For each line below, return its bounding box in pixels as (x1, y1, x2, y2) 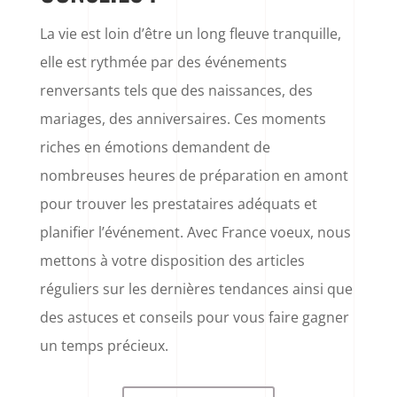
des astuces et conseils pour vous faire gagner (39, 307, 349, 328)
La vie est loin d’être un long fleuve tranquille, (39, 24, 341, 44)
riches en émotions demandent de (39, 137, 270, 158)
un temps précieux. (39, 336, 168, 356)
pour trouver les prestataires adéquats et (39, 194, 317, 214)
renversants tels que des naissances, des (39, 81, 313, 101)
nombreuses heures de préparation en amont (39, 166, 348, 186)
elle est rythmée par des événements (39, 52, 287, 73)
